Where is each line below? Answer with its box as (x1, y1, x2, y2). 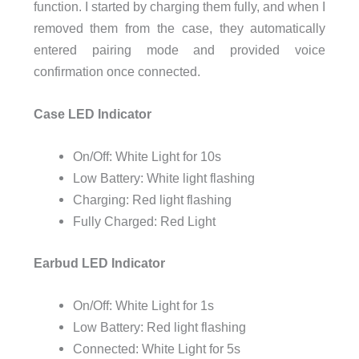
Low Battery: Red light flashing (72, 320, 246, 335)
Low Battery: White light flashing (72, 171, 255, 186)
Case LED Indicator (33, 107, 151, 122)
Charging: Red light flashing (72, 192, 232, 208)
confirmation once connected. (33, 63, 200, 79)
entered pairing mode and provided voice (33, 42, 326, 57)
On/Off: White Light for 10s (72, 149, 221, 164)
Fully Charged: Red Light (72, 214, 216, 229)
